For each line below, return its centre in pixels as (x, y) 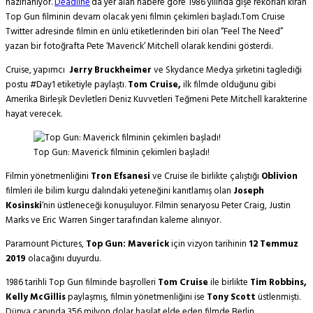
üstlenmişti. (278, 298)
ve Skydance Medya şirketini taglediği (227, 71)
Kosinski (24, 206)
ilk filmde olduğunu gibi (228, 85)
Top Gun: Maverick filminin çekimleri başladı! (122, 153)
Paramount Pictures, (45, 245)
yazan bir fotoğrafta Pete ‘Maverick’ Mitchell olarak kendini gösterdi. (139, 47)
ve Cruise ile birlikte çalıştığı (206, 177)
